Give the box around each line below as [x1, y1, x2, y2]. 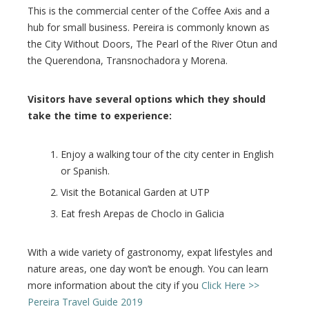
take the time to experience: [28, 108, 172, 122]
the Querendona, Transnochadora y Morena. [28, 53, 228, 67]
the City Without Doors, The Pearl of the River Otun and [28, 37, 277, 50]
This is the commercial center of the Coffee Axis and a [28, 3, 270, 17]
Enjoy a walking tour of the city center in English [61, 147, 274, 161]
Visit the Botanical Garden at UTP [61, 185, 210, 199]
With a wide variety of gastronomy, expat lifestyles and [28, 245, 272, 259]
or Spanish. [61, 163, 110, 177]
